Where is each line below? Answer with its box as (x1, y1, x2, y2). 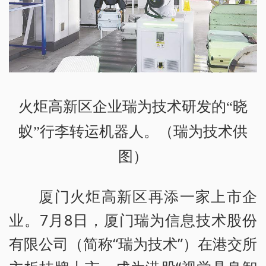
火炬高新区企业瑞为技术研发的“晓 (18, 98, 248, 115)
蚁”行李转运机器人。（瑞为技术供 (18, 123, 248, 140)
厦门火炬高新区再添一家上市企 (39, 185, 257, 206)
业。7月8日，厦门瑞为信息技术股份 (9, 209, 257, 230)
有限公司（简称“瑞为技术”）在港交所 (9, 233, 257, 254)
